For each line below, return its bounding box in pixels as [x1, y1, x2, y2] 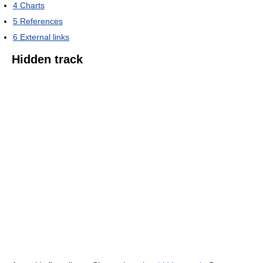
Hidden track [12, 53, 83, 66]
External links [20, 32, 69, 42]
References [20, 16, 63, 26]
